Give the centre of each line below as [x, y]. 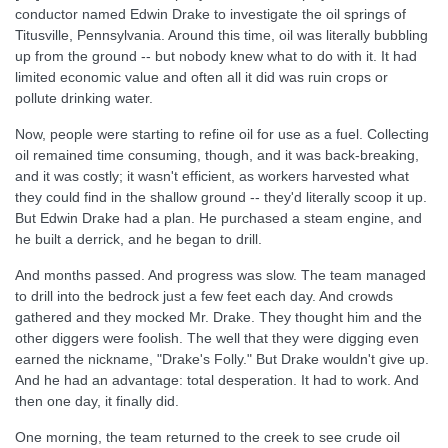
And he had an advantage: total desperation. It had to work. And [217, 380]
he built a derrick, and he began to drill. [138, 239]
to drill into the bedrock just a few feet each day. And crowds [204, 296]
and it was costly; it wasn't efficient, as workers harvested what [212, 176]
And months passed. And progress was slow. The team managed [220, 275]
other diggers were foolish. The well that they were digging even [217, 338]
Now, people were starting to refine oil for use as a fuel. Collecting [222, 134]
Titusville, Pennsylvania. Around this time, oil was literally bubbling [221, 35]
